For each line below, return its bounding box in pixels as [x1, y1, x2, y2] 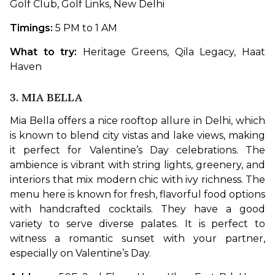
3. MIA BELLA [10, 90, 82, 105]
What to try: [10, 46, 83, 58]
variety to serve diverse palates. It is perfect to [10, 218, 265, 230]
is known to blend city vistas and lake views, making [10, 130, 265, 142]
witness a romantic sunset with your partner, [10, 233, 265, 245]
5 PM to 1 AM [55, 22, 117, 34]
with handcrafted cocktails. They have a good [10, 203, 265, 215]
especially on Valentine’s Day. [10, 247, 153, 260]
